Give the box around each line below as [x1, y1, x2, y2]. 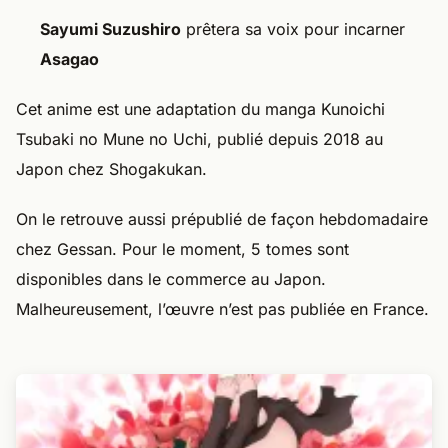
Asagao [40, 48, 99, 69]
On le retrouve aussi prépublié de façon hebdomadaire [16, 208, 428, 229]
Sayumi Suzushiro [40, 18, 181, 39]
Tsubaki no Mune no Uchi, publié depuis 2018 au [16, 128, 383, 149]
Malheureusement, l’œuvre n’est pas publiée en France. [16, 298, 429, 319]
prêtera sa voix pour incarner [181, 18, 405, 39]
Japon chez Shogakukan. [16, 158, 207, 179]
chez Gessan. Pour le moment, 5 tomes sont [16, 238, 349, 259]
